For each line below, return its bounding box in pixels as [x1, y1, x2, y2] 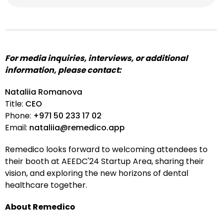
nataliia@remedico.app [29, 122, 125, 134]
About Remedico [5, 201, 75, 213]
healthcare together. [5, 179, 87, 191]
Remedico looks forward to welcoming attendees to [5, 144, 208, 156]
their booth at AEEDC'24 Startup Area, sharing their [5, 156, 204, 167]
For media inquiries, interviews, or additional [5, 53, 188, 64]
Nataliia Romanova [5, 86, 82, 98]
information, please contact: [5, 64, 121, 76]
